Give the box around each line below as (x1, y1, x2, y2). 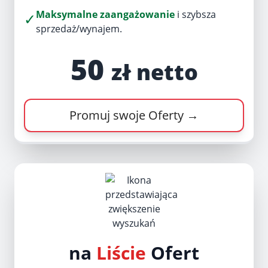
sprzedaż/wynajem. (36, 22, 122, 35)
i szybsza (175, 8, 216, 21)
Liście (96, 240, 146, 265)
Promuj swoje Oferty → (69, 107, 199, 123)
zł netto (111, 57, 198, 87)
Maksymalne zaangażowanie (36, 8, 175, 21)
